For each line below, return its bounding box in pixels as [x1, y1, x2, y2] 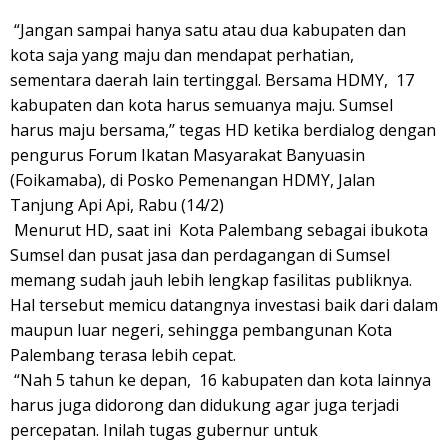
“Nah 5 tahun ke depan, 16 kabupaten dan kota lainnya [10, 369, 431, 391]
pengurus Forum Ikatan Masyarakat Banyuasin [10, 144, 365, 166]
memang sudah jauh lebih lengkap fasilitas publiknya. [10, 269, 412, 291]
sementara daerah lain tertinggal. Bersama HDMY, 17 [10, 69, 414, 91]
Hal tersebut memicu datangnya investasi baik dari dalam [10, 294, 438, 316]
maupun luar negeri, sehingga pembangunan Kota [10, 319, 392, 341]
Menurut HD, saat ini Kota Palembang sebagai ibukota [10, 219, 428, 241]
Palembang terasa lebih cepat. [10, 344, 236, 366]
